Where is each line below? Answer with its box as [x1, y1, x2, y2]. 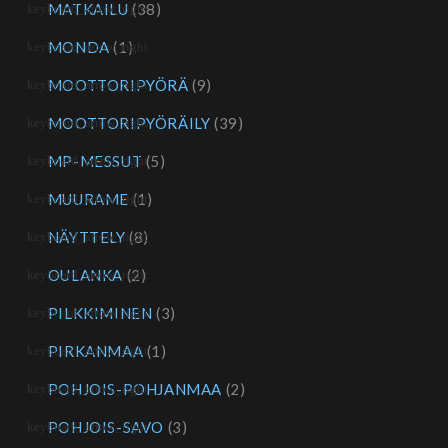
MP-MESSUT [47, 152, 143, 170]
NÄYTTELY [47, 228, 126, 246]
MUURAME [47, 190, 130, 208]
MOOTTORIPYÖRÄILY [47, 114, 211, 132]
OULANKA [47, 266, 124, 284]
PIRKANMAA [47, 342, 144, 360]
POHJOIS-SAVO [47, 418, 165, 436]
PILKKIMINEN [47, 304, 153, 322]
